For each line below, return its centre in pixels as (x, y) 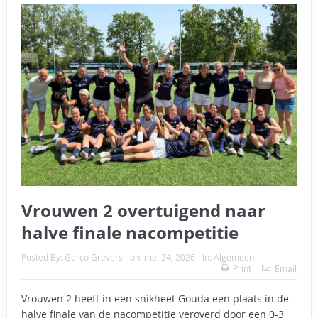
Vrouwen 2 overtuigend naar (143, 211)
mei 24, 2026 (169, 257)
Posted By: (43, 257)
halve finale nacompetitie (130, 233)
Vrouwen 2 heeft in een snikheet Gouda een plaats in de (155, 299)
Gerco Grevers (93, 257)
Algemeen (234, 257)
